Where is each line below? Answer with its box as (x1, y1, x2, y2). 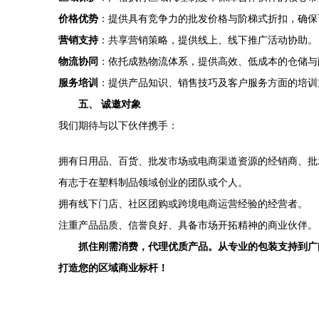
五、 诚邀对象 (78, 98, 141, 110)
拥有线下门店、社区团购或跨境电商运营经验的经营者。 (58, 198, 308, 209)
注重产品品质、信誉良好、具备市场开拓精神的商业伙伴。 (58, 219, 318, 231)
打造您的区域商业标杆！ (58, 262, 168, 273)
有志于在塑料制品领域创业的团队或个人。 (58, 177, 248, 188)
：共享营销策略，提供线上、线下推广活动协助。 (98, 34, 318, 46)
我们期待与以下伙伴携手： (58, 120, 178, 131)
